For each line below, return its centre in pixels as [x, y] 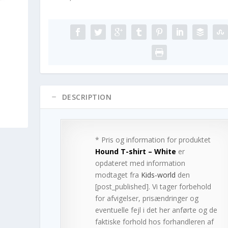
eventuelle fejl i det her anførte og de [156, 210]
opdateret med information [140, 163]
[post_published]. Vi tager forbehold [153, 187]
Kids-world [158, 175]
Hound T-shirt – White [135, 152]
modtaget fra [118, 175]
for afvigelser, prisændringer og [147, 198]
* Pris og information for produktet [153, 140]
